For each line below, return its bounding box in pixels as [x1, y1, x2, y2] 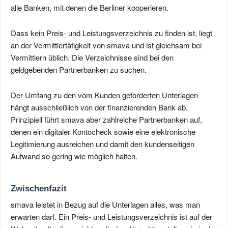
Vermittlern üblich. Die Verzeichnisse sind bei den [11, 52, 174, 63]
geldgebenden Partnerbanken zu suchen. [11, 64, 147, 75]
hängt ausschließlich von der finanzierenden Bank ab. [11, 102, 188, 113]
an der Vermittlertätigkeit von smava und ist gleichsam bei [11, 40, 202, 51]
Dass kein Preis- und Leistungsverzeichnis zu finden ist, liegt [11, 27, 212, 39]
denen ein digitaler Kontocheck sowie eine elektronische [11, 126, 195, 137]
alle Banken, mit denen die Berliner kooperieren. [11, 2, 168, 13]
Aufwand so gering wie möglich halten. [11, 151, 137, 162]
